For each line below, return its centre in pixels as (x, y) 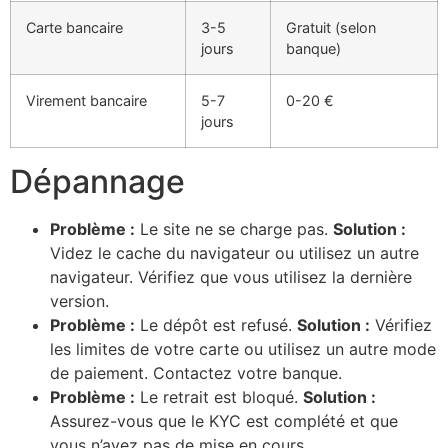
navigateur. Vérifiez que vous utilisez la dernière (231, 276)
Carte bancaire (74, 27)
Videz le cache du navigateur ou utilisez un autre (234, 252)
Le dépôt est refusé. (216, 324)
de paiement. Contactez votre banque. (196, 372)
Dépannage (97, 181)
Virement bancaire (86, 100)
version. (79, 300)
